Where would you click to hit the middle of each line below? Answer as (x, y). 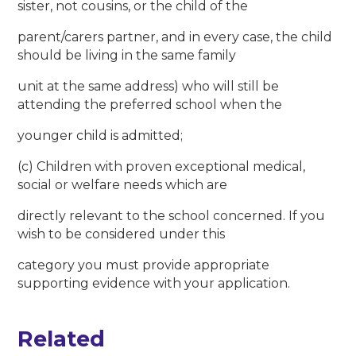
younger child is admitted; (101, 136)
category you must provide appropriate (144, 265)
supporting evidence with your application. (154, 284)
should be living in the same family (127, 56)
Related (62, 339)
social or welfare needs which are (123, 185)
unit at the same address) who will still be (149, 87)
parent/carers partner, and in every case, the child (175, 37)
